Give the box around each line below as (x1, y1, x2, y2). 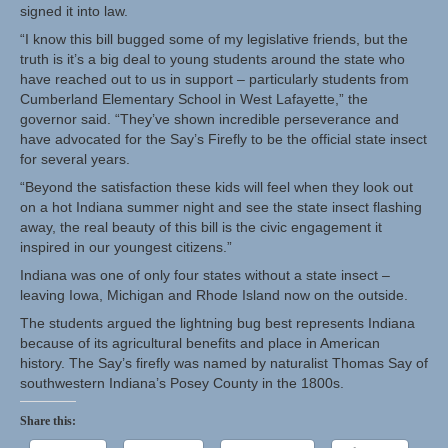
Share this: (20, 414, 76, 429)
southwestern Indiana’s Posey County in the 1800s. (20, 375, 344, 392)
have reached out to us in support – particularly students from (20, 71, 409, 88)
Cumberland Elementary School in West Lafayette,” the (20, 91, 368, 108)
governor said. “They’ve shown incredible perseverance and (20, 111, 399, 128)
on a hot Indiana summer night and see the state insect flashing (20, 199, 422, 216)
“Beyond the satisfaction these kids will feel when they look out (20, 179, 413, 196)
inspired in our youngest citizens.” (20, 239, 232, 256)
